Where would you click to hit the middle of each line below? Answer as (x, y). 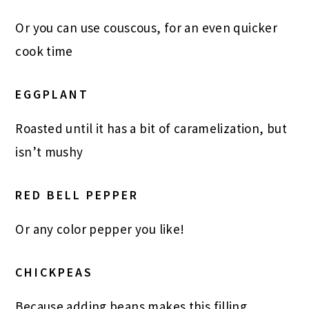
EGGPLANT (52, 94)
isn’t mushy (49, 152)
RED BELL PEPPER (77, 195)
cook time (44, 51)
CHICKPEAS (54, 272)
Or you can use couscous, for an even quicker (147, 28)
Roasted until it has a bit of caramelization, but (151, 129)
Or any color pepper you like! (100, 229)
